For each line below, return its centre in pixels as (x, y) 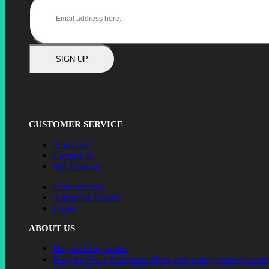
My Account (77, 166)
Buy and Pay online (90, 248)
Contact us (73, 155)
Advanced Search (86, 197)
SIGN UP (72, 59)
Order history (78, 186)
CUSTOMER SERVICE (76, 124)
